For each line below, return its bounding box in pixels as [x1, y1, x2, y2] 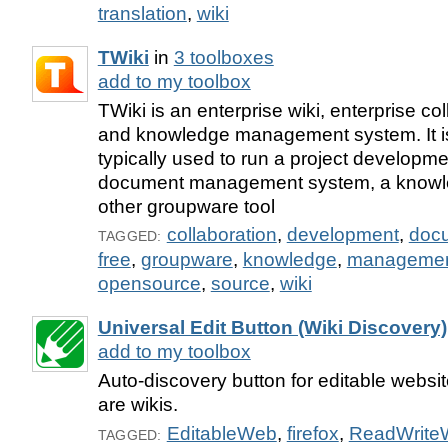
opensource [97, 273, 201, 295]
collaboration [166, 224, 277, 246]
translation [97, 2, 187, 24]
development [286, 224, 399, 246]
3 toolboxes [173, 46, 274, 68]
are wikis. [97, 394, 178, 416]
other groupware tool [97, 195, 275, 217]
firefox [286, 423, 339, 445]
